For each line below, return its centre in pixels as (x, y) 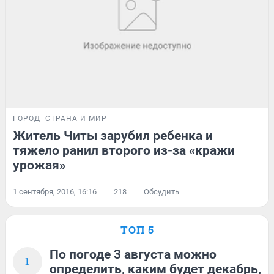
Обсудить (161, 192)
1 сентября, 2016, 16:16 (55, 192)
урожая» (39, 165)
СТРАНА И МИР (76, 119)
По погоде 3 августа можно (133, 255)
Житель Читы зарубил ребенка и (113, 136)
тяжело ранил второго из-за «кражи (124, 151)
